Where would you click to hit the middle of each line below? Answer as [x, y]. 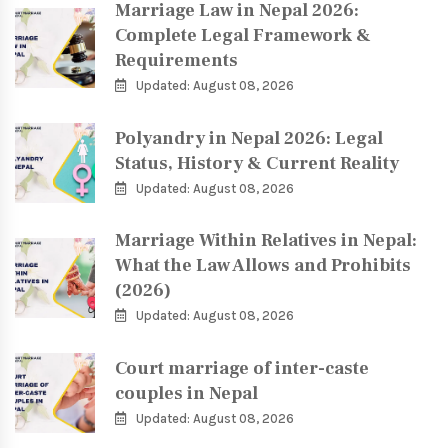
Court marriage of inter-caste [242, 368]
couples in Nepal [186, 393]
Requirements [176, 61]
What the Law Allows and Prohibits [263, 266]
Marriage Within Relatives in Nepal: [266, 241]
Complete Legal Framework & [243, 36]
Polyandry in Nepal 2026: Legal [249, 138]
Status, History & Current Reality [257, 163]
